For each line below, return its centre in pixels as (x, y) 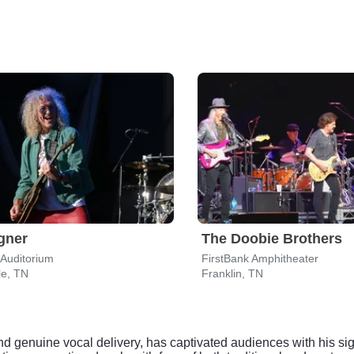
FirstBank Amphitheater (260, 258)
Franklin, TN (232, 273)
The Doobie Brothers (272, 239)
